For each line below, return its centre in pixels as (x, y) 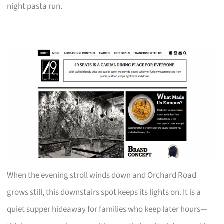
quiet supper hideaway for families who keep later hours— (107, 209)
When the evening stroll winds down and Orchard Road (102, 175)
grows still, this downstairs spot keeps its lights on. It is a (104, 192)
